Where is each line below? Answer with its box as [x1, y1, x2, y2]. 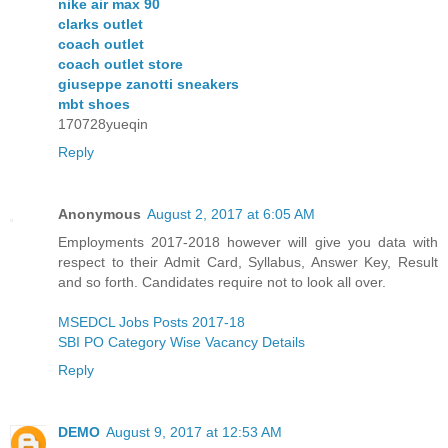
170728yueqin [58, 115, 148, 132]
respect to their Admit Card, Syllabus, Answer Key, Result [58, 253, 438, 270]
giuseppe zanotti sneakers [58, 75, 239, 92]
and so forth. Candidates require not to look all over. [58, 273, 386, 290]
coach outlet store [58, 55, 183, 72]
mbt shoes [58, 95, 130, 112]
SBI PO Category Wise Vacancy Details [58, 333, 305, 350]
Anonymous [58, 205, 141, 222]
